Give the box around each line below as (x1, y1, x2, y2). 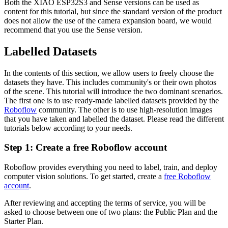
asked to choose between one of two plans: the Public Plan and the (4, 208, 217, 217)
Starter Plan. (4, 217, 43, 226)
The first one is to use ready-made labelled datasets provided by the (4, 96, 219, 105)
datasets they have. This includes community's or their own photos (4, 77, 216, 87)
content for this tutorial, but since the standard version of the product (4, 7, 222, 16)
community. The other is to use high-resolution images (37, 105, 212, 114)
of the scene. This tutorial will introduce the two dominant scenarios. (4, 87, 223, 96)
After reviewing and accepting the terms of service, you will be (4, 198, 206, 208)
